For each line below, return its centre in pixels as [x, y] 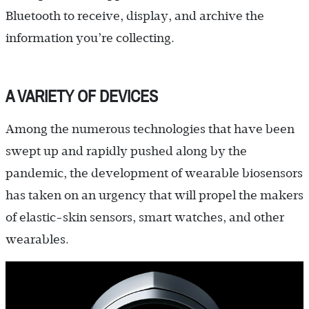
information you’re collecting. [90, 38]
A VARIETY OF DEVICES [82, 97]
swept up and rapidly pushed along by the [126, 151]
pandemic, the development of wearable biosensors [154, 173]
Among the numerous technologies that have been [150, 129]
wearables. [37, 239]
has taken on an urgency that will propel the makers [154, 195]
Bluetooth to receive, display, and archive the [135, 16]
